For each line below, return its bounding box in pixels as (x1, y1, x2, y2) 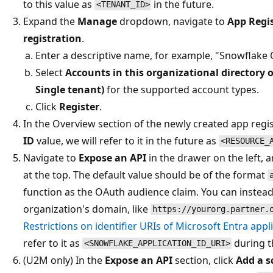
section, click (172, 253, 236, 267)
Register (59, 99, 99, 113)
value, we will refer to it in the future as (34, 133, 219, 147)
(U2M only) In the (23, 253, 105, 267)
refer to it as (23, 236, 82, 250)
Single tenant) (35, 82, 104, 96)
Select (35, 65, 65, 79)
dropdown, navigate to (117, 14, 227, 28)
